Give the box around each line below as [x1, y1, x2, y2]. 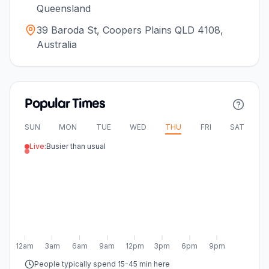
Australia [37, 38, 77, 50]
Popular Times [25, 97, 105, 110]
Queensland [37, 2, 91, 14]
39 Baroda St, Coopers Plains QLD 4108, [37, 23, 223, 36]
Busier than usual [46, 141, 106, 151]
